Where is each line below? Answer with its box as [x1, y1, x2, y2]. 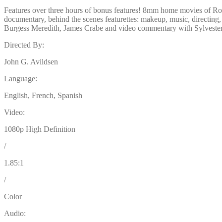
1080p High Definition [4, 124, 75, 133]
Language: [4, 74, 37, 83]
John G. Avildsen [4, 57, 58, 66]
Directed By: [4, 40, 44, 49]
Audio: [4, 209, 26, 218]
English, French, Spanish [4, 91, 82, 100]
